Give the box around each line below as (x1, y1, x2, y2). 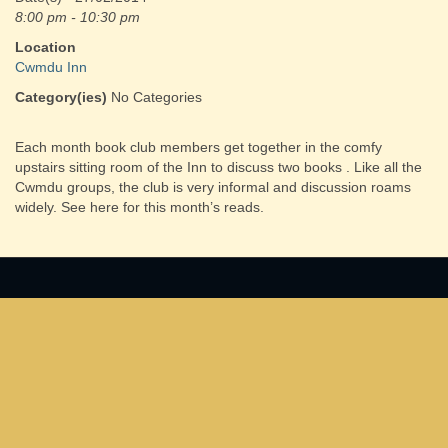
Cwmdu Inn (15, 59, 87, 75)
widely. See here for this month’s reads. (15, 199, 264, 215)
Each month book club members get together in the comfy (15, 139, 382, 155)
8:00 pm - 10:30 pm (15, 9, 140, 25)
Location (15, 39, 76, 55)
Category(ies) (15, 89, 107, 105)
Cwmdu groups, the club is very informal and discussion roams (15, 179, 411, 195)
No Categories (107, 89, 202, 105)
